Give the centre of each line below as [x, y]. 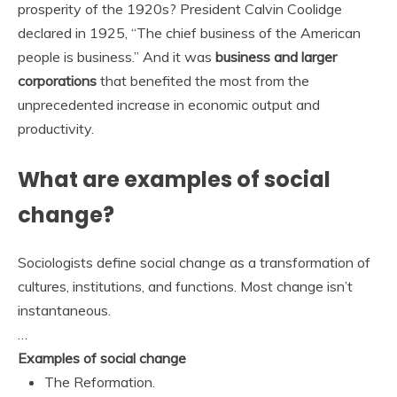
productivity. [56, 128]
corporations [57, 80]
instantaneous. [64, 310]
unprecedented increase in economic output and [169, 104]
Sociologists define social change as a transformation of [194, 262]
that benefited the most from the [203, 80]
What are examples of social [174, 179]
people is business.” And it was [117, 56]
